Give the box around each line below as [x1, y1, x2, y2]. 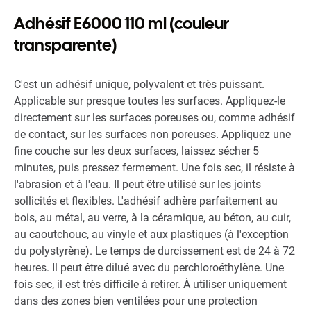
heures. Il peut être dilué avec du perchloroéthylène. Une [14, 261, 284, 275]
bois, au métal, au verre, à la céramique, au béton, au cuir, [14, 211, 291, 225]
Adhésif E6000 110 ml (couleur [14, 12, 229, 35]
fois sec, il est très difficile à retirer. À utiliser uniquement [14, 278, 287, 292]
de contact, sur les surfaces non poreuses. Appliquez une [14, 128, 291, 142]
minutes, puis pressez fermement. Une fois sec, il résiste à [14, 161, 295, 175]
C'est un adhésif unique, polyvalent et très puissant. [14, 78, 264, 92]
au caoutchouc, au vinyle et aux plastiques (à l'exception [14, 228, 289, 242]
